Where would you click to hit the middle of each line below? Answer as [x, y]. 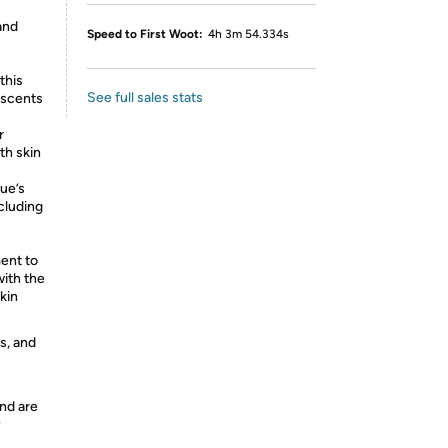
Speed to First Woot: [145, 34]
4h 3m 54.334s [248, 34]
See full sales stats [145, 97]
